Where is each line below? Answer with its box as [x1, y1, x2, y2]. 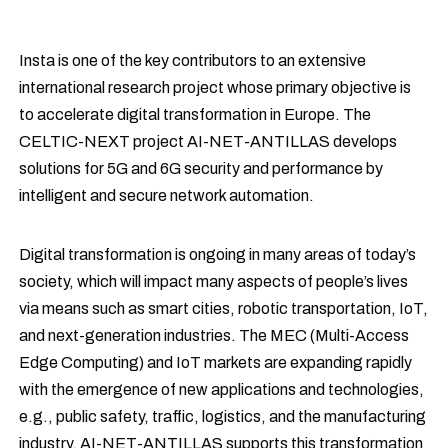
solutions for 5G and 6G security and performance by [19, 160, 384, 177]
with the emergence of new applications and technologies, [19, 381, 425, 398]
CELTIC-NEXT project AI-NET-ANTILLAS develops [19, 133, 398, 150]
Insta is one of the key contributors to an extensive [19, 52, 367, 69]
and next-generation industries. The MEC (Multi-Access [19, 327, 410, 344]
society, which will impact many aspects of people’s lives [19, 273, 409, 290]
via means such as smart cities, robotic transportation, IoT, [19, 300, 429, 317]
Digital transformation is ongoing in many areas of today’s [19, 246, 417, 263]
